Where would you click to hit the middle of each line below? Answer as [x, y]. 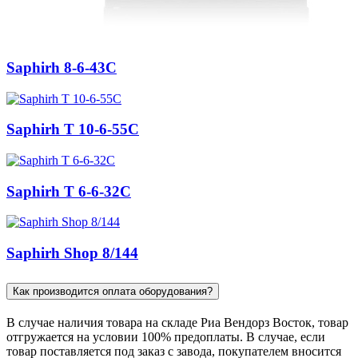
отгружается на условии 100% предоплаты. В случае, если [166, 336]
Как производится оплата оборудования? [113, 291]
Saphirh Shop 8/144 [72, 253]
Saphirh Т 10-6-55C [73, 129]
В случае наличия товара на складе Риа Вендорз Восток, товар [177, 322]
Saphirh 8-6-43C [62, 67]
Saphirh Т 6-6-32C [69, 191]
